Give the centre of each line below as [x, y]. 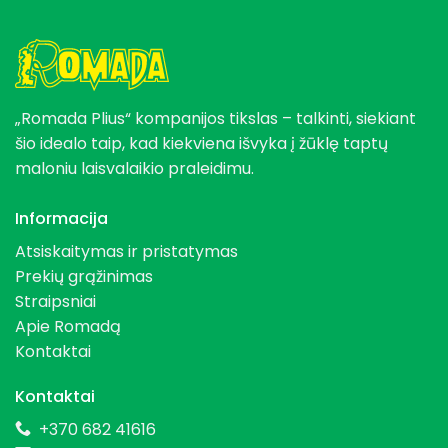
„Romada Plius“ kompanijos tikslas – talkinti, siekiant [215, 118]
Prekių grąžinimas [84, 276]
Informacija [61, 218]
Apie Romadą [68, 326]
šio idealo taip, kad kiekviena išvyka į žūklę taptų [201, 143]
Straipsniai [55, 301]
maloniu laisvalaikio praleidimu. [134, 168]
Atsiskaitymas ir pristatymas [126, 251]
